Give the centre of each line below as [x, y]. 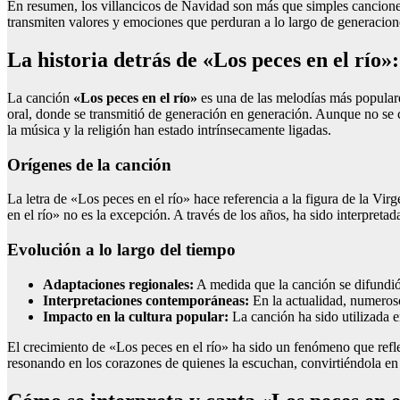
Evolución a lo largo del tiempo [121, 250]
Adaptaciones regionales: [118, 284]
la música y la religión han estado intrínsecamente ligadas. [169, 129]
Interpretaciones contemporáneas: [146, 300]
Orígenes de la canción [89, 164]
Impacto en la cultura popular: [136, 316]
